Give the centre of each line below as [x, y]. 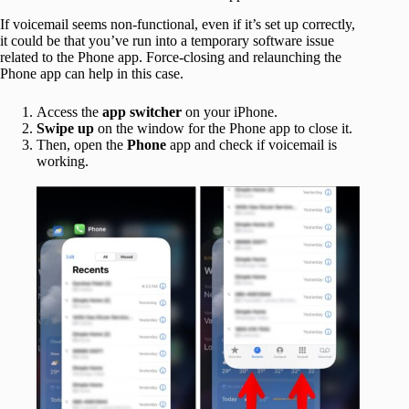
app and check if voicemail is [252, 145]
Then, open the [82, 145]
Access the [69, 112]
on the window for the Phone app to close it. [223, 129]
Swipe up [65, 129]
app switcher [142, 112]
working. [63, 162]
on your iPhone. [230, 112]
